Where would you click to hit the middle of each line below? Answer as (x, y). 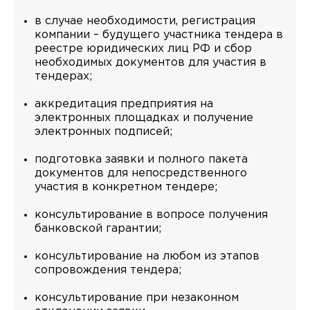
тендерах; (63, 76)
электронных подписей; (103, 132)
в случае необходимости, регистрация (145, 21)
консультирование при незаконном (137, 298)
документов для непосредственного (141, 173)
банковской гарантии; (98, 229)
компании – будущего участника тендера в (159, 35)
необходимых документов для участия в (151, 63)
